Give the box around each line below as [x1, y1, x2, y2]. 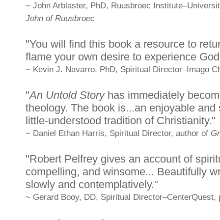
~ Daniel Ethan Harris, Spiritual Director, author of [25, 128, 211, 138]
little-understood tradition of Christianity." [26, 114, 216, 127]
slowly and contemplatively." [26, 178, 158, 191]
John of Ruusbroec [26, 13, 95, 23]
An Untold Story [29, 88, 105, 101]
